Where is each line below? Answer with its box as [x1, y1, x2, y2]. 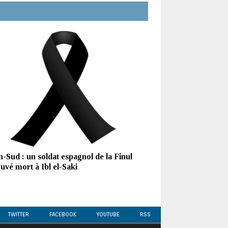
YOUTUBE [97, 210, 120, 218]
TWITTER [8, 210, 29, 218]
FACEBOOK [49, 210, 76, 218]
